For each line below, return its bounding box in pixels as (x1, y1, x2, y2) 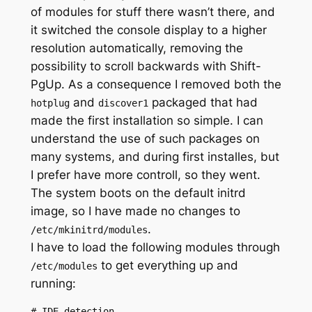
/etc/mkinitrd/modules (30, 224, 148, 236)
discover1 (97, 97, 148, 109)
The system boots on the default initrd (30, 186, 246, 201)
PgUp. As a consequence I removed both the (30, 77, 281, 92)
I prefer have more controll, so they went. (30, 168, 260, 182)
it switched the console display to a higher (30, 23, 267, 38)
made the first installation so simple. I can (30, 114, 263, 128)
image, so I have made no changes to (30, 204, 240, 219)
